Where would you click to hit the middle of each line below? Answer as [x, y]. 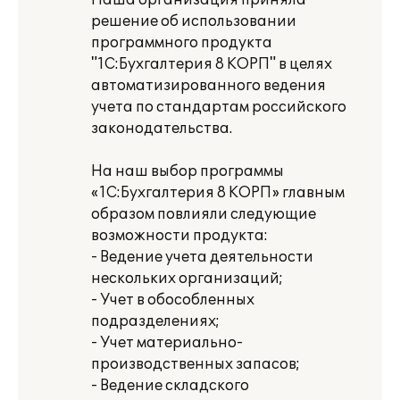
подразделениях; [155, 321]
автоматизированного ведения [208, 86]
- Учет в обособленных [173, 300]
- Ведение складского [170, 386]
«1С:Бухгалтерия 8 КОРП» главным [218, 193]
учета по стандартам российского [219, 107]
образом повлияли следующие [204, 214]
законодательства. [162, 129]
